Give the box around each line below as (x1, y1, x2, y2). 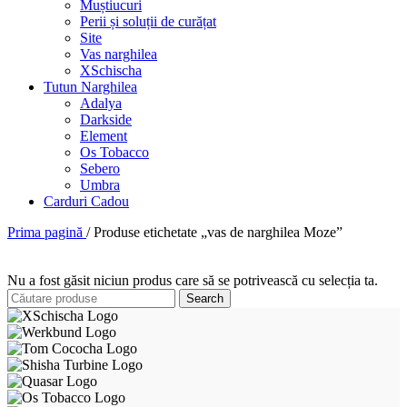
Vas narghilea (80, 45, 157, 62)
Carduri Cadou (44, 193, 129, 209)
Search (186, 291, 223, 305)
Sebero (80, 160, 120, 176)
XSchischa (80, 62, 142, 78)
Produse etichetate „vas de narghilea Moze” (94, 223, 342, 240)
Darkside (80, 111, 132, 127)
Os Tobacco (80, 144, 149, 160)
